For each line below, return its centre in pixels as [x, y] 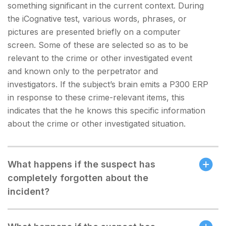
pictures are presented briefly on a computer [94, 32]
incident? [29, 191]
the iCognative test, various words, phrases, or [97, 19]
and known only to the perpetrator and [83, 71]
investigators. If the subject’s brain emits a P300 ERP [108, 84]
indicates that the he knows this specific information [106, 110]
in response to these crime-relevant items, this [96, 97]
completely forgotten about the [78, 178]
